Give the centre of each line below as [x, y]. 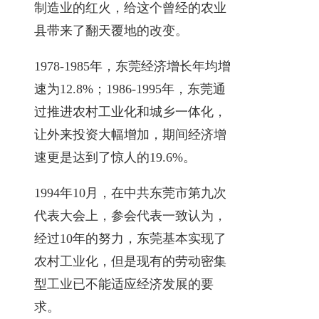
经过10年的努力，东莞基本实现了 [130, 238]
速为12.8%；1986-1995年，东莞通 [130, 89]
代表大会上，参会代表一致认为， [130, 215]
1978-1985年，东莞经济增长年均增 [132, 66]
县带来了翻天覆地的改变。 [111, 30]
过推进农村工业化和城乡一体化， [130, 111]
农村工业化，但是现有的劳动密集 [130, 261]
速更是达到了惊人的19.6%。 [115, 157]
